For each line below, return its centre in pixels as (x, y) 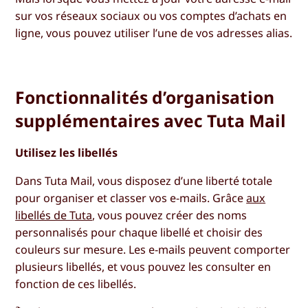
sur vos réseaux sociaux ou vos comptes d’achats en (151, 16)
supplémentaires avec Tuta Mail (151, 121)
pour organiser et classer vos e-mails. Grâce (131, 198)
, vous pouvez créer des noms (170, 215)
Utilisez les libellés (67, 152)
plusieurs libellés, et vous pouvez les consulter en (143, 266)
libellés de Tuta (54, 215)
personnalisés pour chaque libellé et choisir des (139, 232)
